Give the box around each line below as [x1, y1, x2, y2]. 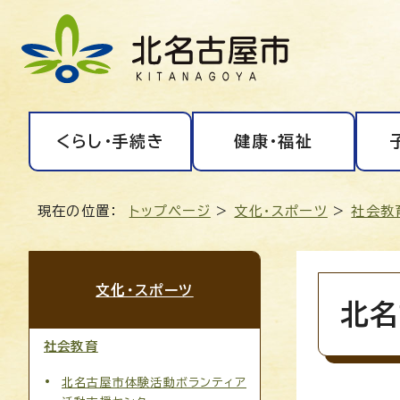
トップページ [129, 204, 211, 218]
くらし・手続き [55, 132, 165, 149]
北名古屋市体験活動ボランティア [62, 376, 246, 388]
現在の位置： [37, 204, 129, 218]
